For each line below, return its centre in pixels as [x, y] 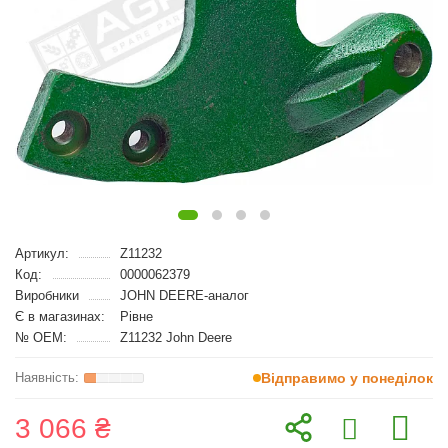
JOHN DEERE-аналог [184, 295]
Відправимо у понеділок [347, 378]
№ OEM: [41, 337]
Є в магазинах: [60, 316]
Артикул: [42, 253]
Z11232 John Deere [175, 337]
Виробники [47, 295]
